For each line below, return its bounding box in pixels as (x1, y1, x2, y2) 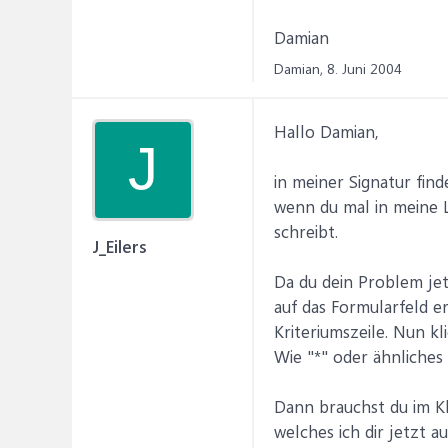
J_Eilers (92, 235, 147, 257)
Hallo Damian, (274, 120, 379, 142)
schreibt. (274, 220, 338, 242)
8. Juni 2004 (327, 59, 402, 78)
